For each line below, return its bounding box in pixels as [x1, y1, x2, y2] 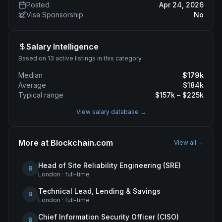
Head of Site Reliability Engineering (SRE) [38, 161, 181, 169]
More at [18, 138, 51, 148]
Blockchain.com [51, 138, 113, 148]
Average [18, 81, 46, 89]
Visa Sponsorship [26, 10, 83, 19]
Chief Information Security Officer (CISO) [38, 213, 179, 221]
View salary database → [76, 108, 146, 115]
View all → [174, 139, 204, 146]
